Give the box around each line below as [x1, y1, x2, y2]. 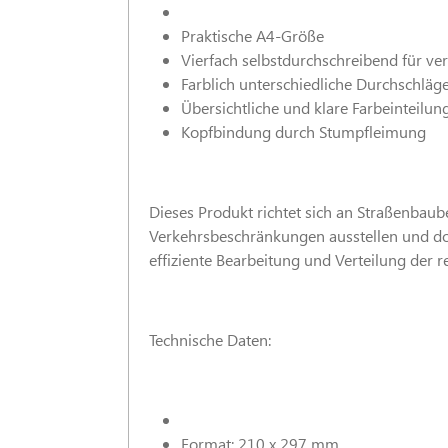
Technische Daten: [149, 329, 271, 350]
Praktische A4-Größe [181, 25, 324, 46]
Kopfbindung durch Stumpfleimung [181, 121, 426, 142]
